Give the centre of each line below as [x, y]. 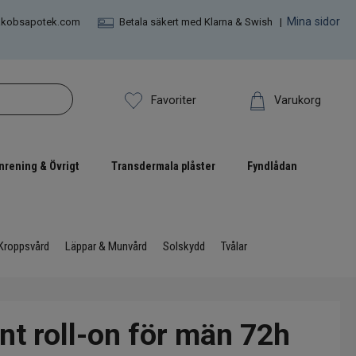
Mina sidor [313, 22]
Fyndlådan [272, 167]
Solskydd [184, 247]
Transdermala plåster [163, 167]
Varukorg [297, 100]
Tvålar [234, 247]
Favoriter [174, 100]
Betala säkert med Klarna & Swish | [200, 22]
